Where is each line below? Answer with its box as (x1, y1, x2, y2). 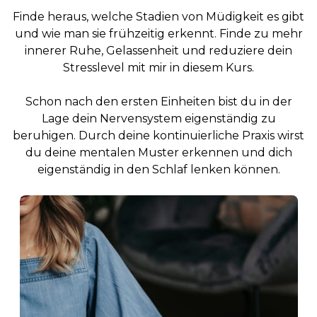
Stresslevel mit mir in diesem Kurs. (63, 61, 254, 74)
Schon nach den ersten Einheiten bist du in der (25, 95, 292, 108)
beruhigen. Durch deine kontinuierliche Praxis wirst (13, 129, 304, 142)
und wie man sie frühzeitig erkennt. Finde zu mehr (14, 27, 303, 40)
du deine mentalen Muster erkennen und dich (25, 146, 292, 159)
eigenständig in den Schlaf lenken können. (37, 163, 280, 176)
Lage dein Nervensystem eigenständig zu (41, 112, 276, 125)
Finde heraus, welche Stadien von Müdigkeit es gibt (13, 10, 304, 23)
